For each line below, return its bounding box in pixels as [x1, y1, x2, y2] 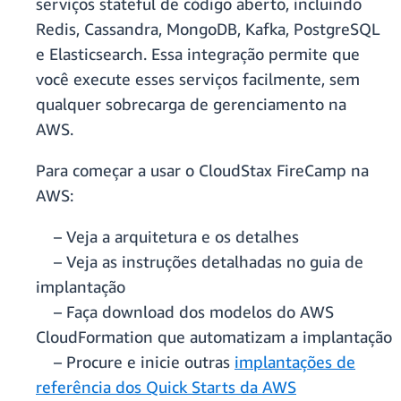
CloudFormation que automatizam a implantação [36, 327, 392, 347]
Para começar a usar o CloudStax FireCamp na [36, 160, 369, 181]
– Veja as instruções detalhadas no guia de [36, 252, 363, 272]
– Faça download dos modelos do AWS [36, 302, 334, 322]
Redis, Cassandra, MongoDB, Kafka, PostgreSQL [36, 19, 380, 39]
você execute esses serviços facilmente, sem [36, 69, 360, 90]
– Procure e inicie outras [36, 352, 235, 372]
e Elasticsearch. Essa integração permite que [36, 44, 360, 64]
